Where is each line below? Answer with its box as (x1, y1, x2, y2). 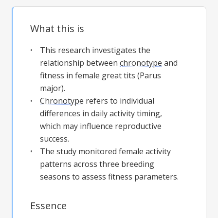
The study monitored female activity (40, 146, 171, 157)
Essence (30, 199, 67, 213)
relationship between (40, 57, 120, 69)
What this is (30, 22, 84, 36)
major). (40, 83, 65, 94)
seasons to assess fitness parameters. (40, 171, 179, 182)
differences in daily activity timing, (40, 108, 162, 119)
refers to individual (84, 95, 154, 107)
